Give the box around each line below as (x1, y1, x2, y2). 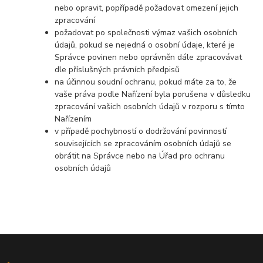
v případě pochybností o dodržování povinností (55, 125, 227, 137)
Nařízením (55, 113, 92, 124)
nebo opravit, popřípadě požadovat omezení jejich (55, 2, 239, 14)
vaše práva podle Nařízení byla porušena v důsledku (55, 88, 251, 100)
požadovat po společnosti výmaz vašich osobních (55, 26, 238, 38)
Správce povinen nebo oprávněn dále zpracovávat (55, 51, 242, 63)
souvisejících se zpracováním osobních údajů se (55, 137, 232, 149)
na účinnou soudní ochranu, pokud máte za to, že (55, 76, 237, 87)
